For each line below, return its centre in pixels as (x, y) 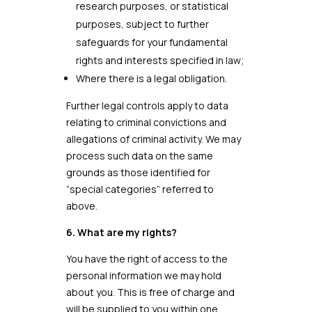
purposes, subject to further (142, 24)
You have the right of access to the (147, 259)
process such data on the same (139, 156)
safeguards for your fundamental (151, 42)
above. (81, 206)
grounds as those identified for (138, 172)
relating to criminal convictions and (146, 122)
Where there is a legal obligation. (151, 78)
